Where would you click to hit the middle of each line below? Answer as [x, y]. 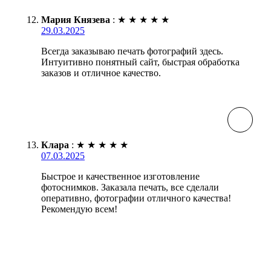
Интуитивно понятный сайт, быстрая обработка [140, 62]
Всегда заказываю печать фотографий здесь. [132, 51]
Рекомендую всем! [79, 209]
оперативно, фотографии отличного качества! [136, 198]
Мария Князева [76, 19]
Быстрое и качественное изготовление [120, 176]
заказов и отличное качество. [101, 73]
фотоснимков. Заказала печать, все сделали [130, 187]
